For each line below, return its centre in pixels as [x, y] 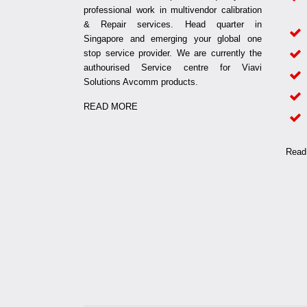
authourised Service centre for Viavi [173, 67]
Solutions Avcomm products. [141, 82]
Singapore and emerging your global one [173, 38]
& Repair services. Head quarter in [173, 24]
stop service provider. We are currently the [173, 53]
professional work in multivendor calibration [173, 10]
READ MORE [111, 106]
